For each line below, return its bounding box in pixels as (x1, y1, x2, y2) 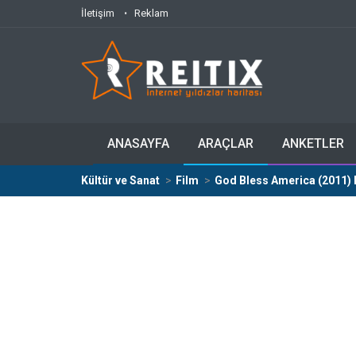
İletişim (81, 7, 114, 19)
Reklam (134, 7, 168, 19)
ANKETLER (282, 136, 344, 151)
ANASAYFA (107, 136, 169, 151)
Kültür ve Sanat (81, 174, 160, 187)
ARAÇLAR (198, 136, 253, 151)
